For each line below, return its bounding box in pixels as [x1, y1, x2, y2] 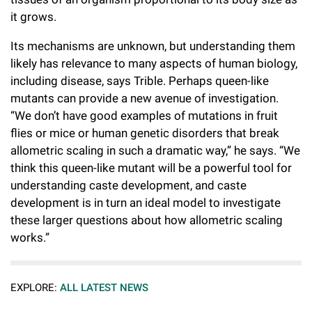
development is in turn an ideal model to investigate [10, 196, 281, 210]
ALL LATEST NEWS [60, 281, 148, 295]
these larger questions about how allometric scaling [10, 213, 283, 228]
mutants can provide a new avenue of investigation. [10, 91, 279, 106]
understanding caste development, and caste [10, 178, 247, 193]
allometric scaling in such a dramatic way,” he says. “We [10, 143, 300, 158]
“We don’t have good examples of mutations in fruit [10, 109, 278, 123]
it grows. [10, 10, 56, 24]
